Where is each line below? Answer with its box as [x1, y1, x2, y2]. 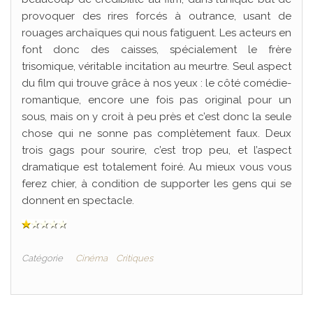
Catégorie [22, 252, 63, 263]
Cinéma [75, 252, 108, 263]
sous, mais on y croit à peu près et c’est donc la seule [22, 110, 291, 123]
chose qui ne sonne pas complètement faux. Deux [22, 126, 291, 140]
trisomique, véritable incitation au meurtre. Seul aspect [22, 59, 291, 73]
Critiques [116, 252, 153, 263]
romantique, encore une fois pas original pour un [22, 93, 291, 106]
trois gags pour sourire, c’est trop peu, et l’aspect [22, 143, 291, 156]
